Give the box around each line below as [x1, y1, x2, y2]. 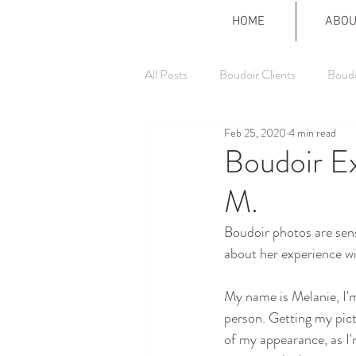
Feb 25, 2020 [224, 124, 286, 141]
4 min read [288, 124, 336, 141]
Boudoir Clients [219, 65, 296, 83]
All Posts [145, 65, 188, 83]
